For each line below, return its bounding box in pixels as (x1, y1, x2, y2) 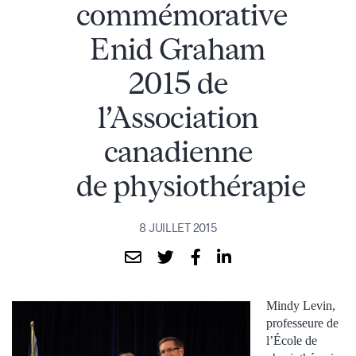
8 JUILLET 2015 (139, 221, 217, 234)
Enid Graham (90, 31, 266, 66)
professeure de (266, 315, 339, 330)
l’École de (266, 333, 317, 347)
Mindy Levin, (266, 298, 335, 312)
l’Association (97, 99, 259, 134)
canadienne (103, 133, 253, 168)
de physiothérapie (76, 168, 305, 203)
